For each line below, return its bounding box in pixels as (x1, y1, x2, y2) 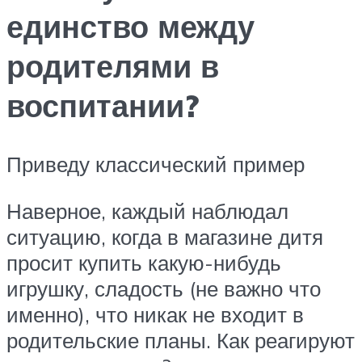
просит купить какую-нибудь (6, 249, 281, 276)
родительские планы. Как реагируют (6, 326, 355, 353)
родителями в (6, 46, 219, 86)
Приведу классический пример (6, 151, 305, 178)
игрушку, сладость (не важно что (6, 275, 321, 301)
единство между (6, 6, 255, 47)
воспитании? (6, 86, 199, 126)
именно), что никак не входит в (6, 301, 304, 327)
